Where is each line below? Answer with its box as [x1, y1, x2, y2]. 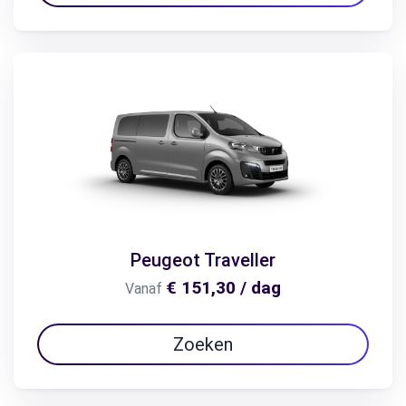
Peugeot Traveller [130, 248, 275, 271]
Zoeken [173, 333, 233, 355]
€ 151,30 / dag [166, 276, 281, 298]
